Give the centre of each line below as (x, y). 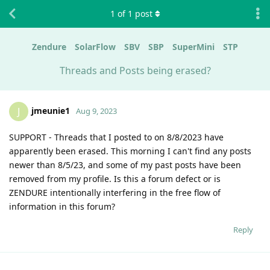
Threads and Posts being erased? (135, 70)
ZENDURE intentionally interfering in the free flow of (115, 192)
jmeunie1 (51, 110)
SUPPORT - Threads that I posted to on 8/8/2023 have (116, 137)
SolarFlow (95, 47)
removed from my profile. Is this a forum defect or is (115, 178)
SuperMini (193, 47)
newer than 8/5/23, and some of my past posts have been (125, 165)
